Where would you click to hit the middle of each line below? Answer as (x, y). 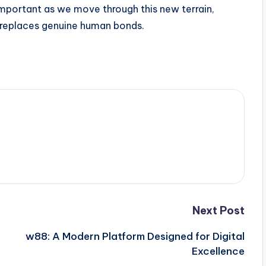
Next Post (218, 210)
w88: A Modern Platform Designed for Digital (135, 236)
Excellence (218, 251)
